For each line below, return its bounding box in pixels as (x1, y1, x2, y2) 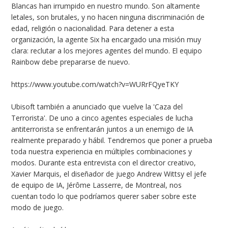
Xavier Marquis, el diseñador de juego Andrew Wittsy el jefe (11, 168, 207, 179)
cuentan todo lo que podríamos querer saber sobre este (11, 191, 197, 201)
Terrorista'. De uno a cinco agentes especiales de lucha (11, 112, 193, 123)
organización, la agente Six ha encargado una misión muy (11, 34, 202, 44)
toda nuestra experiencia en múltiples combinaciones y (11, 146, 192, 156)
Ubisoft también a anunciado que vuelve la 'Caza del (11, 101, 183, 111)
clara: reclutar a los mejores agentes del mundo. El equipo (11, 45, 203, 55)
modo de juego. (11, 202, 64, 212)
